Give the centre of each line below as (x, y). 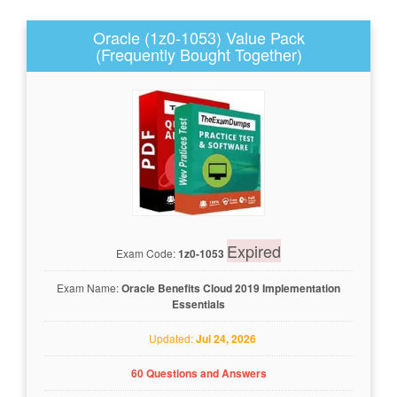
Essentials (198, 304)
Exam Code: (147, 253)
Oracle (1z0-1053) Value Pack (198, 37)
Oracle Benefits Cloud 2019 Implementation (231, 288)
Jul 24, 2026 (226, 338)
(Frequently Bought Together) (198, 54)
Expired (254, 250)
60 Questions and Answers (198, 373)
